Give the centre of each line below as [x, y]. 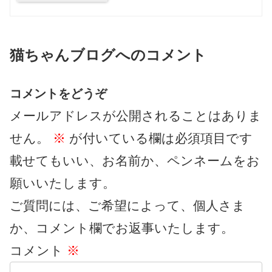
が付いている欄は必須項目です [159, 138]
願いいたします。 [63, 183]
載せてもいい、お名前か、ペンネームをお [135, 160]
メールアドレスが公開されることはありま [136, 115]
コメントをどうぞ [58, 93]
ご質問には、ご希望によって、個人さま [127, 205]
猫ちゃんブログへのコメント [108, 55]
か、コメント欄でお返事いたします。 [122, 228]
